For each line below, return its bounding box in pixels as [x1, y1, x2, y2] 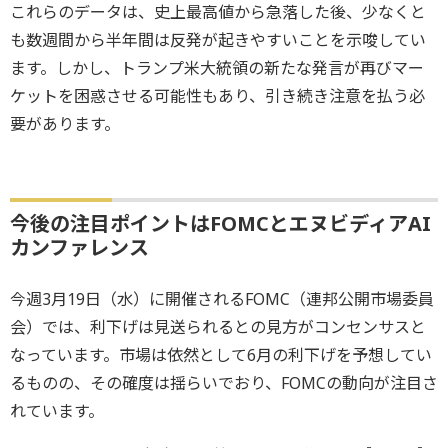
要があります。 [10, 113, 120, 136]
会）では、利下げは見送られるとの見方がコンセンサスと [10, 316, 426, 339]
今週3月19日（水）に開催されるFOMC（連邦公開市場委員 [10, 288, 434, 311]
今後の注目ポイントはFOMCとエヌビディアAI [10, 210, 431, 238]
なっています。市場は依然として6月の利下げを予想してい [10, 344, 432, 367]
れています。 [10, 400, 104, 423]
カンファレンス [10, 234, 149, 262]
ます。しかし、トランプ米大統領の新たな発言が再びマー [10, 57, 424, 80]
